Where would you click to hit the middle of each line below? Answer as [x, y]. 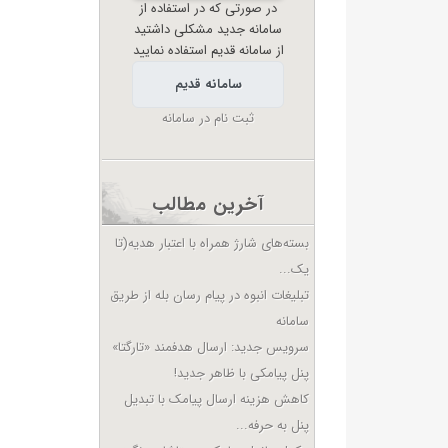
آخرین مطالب [208, 205]
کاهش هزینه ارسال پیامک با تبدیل [217, 399]
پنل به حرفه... [273, 425]
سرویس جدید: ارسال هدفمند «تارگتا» [211, 347]
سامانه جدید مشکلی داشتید [208, 29]
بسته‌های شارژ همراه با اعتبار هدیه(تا [212, 243]
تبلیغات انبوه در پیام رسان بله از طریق [210, 295]
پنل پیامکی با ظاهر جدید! [242, 373]
